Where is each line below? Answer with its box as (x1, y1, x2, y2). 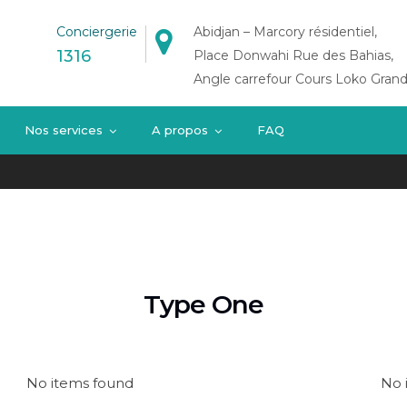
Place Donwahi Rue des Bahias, (194, 47, 393, 64)
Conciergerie (56, 24, 137, 40)
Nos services (25, 123, 103, 137)
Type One (144, 289, 263, 320)
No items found (26, 374, 134, 392)
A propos (152, 123, 208, 137)
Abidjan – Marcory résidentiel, (194, 24, 377, 40)
